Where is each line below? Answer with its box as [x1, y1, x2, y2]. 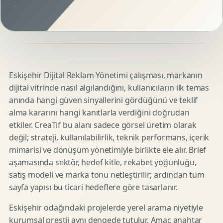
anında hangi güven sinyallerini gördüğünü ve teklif [9, 95, 198, 106]
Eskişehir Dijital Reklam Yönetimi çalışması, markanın [9, 70, 203, 81]
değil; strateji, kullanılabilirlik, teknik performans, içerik [9, 132, 210, 143]
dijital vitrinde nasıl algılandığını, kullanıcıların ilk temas [9, 82, 210, 93]
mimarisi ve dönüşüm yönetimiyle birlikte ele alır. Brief [9, 144, 207, 155]
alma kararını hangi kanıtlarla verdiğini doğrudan [9, 107, 190, 118]
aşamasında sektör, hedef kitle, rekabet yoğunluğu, [9, 157, 197, 168]
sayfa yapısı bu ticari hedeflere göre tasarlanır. [9, 182, 178, 193]
